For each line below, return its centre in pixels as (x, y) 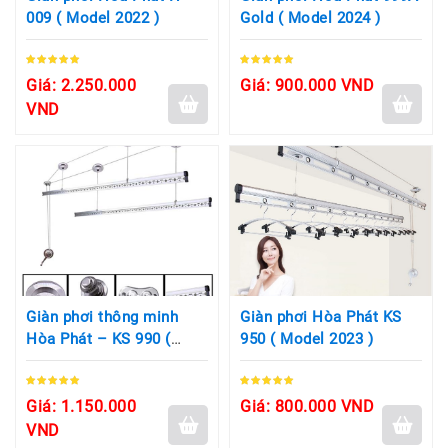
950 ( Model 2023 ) (306, 339)
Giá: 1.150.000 (81, 406)
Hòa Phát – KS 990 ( (98, 339)
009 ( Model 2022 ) (92, 18)
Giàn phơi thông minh (102, 317)
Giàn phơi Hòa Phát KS (321, 317)
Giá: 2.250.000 (81, 85)
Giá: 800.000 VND (307, 406)
